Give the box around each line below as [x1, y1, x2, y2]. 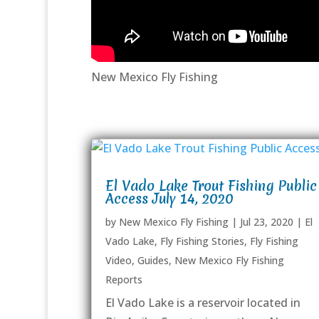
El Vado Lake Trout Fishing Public [105, 176, 317, 195]
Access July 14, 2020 [105, 189, 234, 208]
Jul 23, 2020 [239, 214, 293, 229]
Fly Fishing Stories [159, 234, 244, 248]
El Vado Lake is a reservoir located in [105, 294, 300, 310]
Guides [137, 253, 169, 267]
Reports [105, 272, 142, 286]
